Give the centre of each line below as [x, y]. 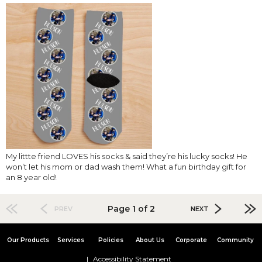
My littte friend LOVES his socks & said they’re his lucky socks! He [127, 156]
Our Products [28, 240]
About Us [150, 240]
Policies [111, 240]
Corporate [191, 240]
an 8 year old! [31, 177]
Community [235, 240]
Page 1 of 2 [131, 208]
